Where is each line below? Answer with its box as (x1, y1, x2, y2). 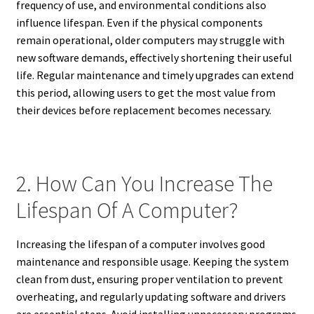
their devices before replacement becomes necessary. (15, 102, 271, 117)
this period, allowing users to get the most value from (15, 85, 275, 100)
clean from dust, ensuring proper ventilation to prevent (15, 272, 283, 287)
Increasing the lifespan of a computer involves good (15, 237, 265, 252)
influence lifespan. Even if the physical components (15, 15, 263, 29)
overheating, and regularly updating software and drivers (15, 289, 286, 304)
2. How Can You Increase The (15, 170, 273, 198)
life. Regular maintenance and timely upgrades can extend (15, 67, 294, 82)
